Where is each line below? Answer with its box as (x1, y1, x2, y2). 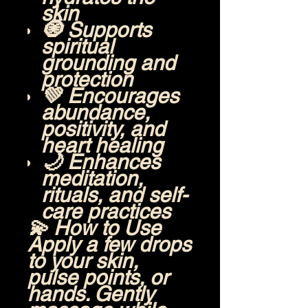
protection (41, 67, 133, 92)
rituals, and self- (41, 183, 188, 208)
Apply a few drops (27, 232, 191, 257)
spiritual (41, 34, 113, 59)
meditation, (41, 166, 143, 191)
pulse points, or (27, 265, 168, 290)
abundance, (41, 100, 150, 125)
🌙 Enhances (41, 150, 160, 175)
